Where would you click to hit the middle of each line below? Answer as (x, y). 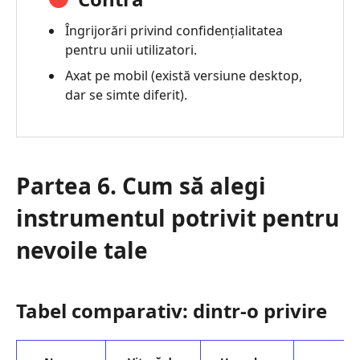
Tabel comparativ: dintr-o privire (172, 310)
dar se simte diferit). (126, 94)
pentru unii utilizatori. (131, 49)
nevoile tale (82, 250)
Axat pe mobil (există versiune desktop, (184, 75)
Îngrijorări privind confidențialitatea (174, 30)
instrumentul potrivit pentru (178, 217)
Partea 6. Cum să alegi (141, 185)
